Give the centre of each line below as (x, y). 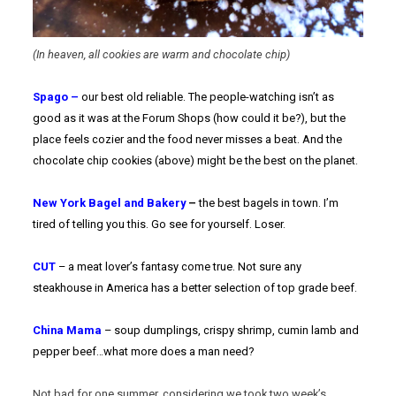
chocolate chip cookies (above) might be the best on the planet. (196, 161)
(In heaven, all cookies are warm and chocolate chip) (162, 55)
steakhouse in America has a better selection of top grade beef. (195, 288)
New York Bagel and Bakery (110, 203)
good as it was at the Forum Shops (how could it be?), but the (190, 118)
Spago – (57, 97)
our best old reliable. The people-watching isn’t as (208, 97)
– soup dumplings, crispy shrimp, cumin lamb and (232, 331)
